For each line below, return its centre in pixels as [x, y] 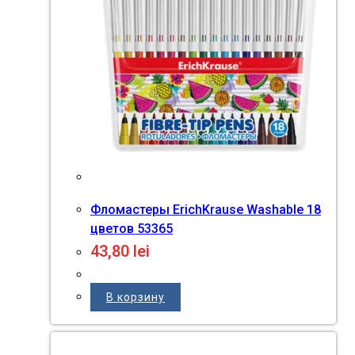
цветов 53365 [132, 228]
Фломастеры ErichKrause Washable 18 [206, 209]
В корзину [136, 297]
